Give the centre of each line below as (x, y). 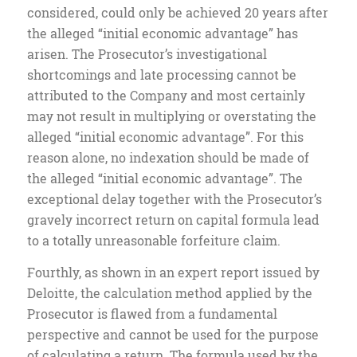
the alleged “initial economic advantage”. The (165, 178)
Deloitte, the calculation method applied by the (169, 292)
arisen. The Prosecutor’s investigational (147, 54)
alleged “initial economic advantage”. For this (165, 137)
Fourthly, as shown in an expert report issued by (173, 272)
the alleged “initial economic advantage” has (162, 33)
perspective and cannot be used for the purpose (173, 334)
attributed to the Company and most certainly (166, 96)
